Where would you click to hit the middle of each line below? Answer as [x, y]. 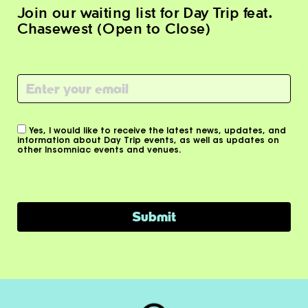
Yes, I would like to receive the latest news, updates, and [158, 131]
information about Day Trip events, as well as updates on [148, 141]
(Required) [44, 94]
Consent [42, 131]
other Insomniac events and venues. [100, 151]
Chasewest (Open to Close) [114, 28]
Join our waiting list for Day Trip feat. [144, 12]
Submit [154, 217]
